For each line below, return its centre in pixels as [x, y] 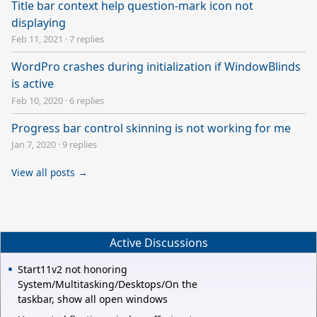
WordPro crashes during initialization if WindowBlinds [156, 67]
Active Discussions [158, 242]
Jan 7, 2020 [34, 145]
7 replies [87, 39]
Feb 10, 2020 [37, 100]
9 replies [80, 145]
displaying [39, 22]
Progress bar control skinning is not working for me [151, 128]
